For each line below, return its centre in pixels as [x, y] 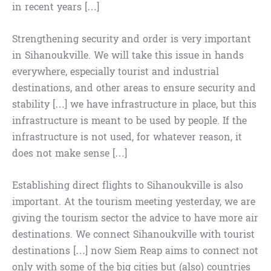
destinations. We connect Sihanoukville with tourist [133, 235]
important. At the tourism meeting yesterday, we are [134, 202]
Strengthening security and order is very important [132, 39]
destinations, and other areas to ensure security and [134, 88]
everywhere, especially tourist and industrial [116, 72]
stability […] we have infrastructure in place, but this [134, 105]
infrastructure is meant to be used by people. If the [129, 121]
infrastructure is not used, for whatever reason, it [127, 137]
